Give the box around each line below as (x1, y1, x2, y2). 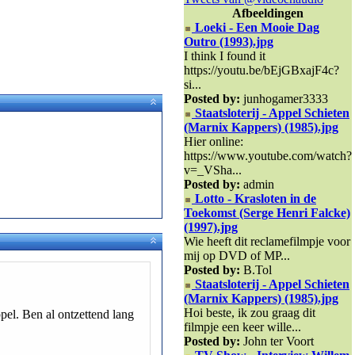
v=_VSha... (184, 163, 242, 177)
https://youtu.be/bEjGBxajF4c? (184, 63, 339, 77)
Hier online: (184, 135, 243, 148)
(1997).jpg (184, 220, 238, 234)
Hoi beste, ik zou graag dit (184, 306, 315, 319)
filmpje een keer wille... (184, 320, 301, 334)
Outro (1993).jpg (184, 35, 273, 48)
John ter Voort (243, 334, 314, 348)
